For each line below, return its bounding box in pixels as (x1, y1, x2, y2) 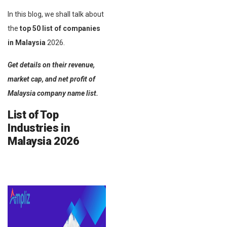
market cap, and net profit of (8, 74, 95, 83)
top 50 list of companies (20, 24, 100, 32)
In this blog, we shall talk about (8, 10, 104, 18)
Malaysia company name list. (8, 89, 98, 97)
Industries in (8, 121, 70, 134)
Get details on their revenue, (8, 60, 95, 69)
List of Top (8, 108, 59, 121)
